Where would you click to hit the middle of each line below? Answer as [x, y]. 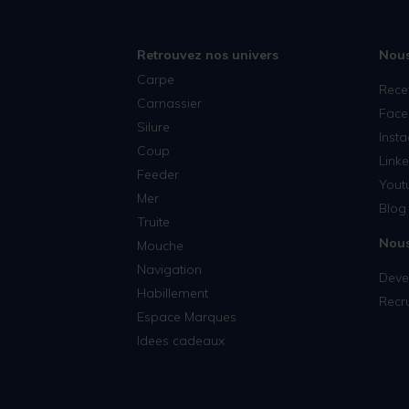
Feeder [157, 174]
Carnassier [169, 103]
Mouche [160, 245]
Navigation [169, 269]
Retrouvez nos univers [207, 54]
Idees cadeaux [180, 340]
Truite [153, 221]
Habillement [172, 293]
